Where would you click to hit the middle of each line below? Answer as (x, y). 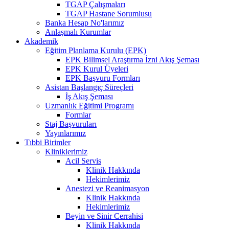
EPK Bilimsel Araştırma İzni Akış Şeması (132, 59)
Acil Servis (83, 161)
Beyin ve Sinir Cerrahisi (104, 216)
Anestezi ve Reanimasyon (107, 188)
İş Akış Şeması (89, 96)
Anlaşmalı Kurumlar (78, 32)
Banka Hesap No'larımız (85, 22)
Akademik (41, 41)
